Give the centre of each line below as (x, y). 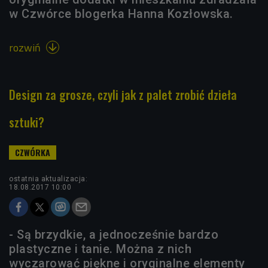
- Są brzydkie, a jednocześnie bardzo (114, 235)
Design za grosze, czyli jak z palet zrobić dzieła (123, 95)
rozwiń (26, 48)
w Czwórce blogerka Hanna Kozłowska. (121, 14)
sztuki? (27, 122)
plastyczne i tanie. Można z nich (100, 249)
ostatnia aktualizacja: (48, 179)
